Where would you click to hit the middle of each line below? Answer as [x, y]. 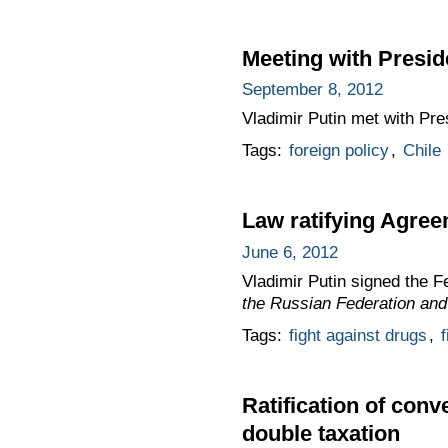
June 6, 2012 [289, 253]
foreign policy [338, 151]
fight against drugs [357, 336]
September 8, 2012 [312, 90]
